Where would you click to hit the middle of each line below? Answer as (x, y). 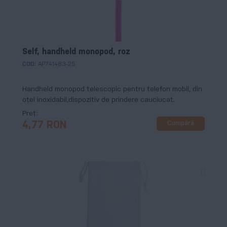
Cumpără (181, 124)
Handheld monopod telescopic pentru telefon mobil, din (112, 89)
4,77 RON (44, 125)
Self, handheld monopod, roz (76, 52)
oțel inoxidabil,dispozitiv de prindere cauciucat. (99, 100)
